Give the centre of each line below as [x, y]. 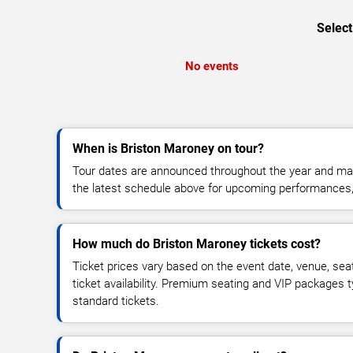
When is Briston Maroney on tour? [168, 148]
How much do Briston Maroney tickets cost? [197, 243]
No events [212, 66]
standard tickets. [116, 301]
